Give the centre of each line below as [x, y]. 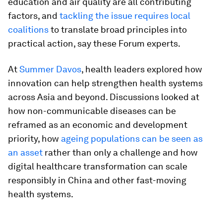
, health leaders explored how [142, 69]
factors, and [34, 16]
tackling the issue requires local [125, 16]
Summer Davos [50, 69]
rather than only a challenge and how [120, 153]
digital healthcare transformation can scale [98, 166]
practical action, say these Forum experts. [94, 44]
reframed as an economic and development [98, 125]
